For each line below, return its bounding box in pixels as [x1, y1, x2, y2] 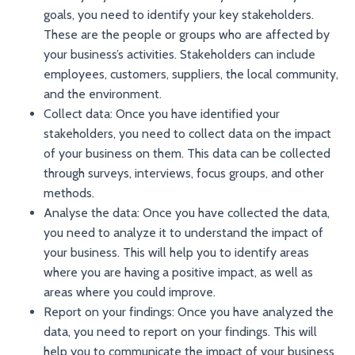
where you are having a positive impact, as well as [44, 264, 313, 280]
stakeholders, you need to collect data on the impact [44, 125, 331, 141]
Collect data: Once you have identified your [44, 105, 280, 121]
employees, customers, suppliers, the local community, [44, 66, 338, 82]
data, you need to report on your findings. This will [44, 323, 317, 339]
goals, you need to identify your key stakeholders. [44, 6, 314, 22]
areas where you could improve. [44, 284, 216, 300]
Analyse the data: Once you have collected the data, [44, 204, 330, 220]
